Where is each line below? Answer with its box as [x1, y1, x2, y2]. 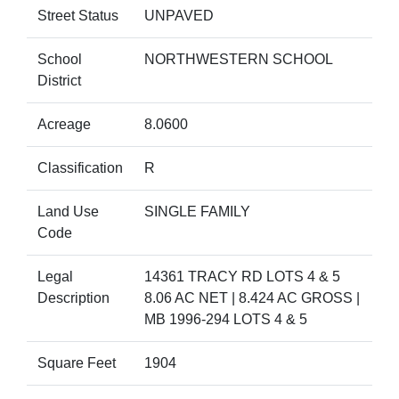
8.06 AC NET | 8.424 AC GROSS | [144, 290, 360, 305]
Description [37, 290, 110, 305]
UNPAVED [144, 8, 214, 23]
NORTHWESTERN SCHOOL [144, 52, 333, 67]
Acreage [37, 117, 91, 132]
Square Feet [37, 355, 116, 370]
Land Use [37, 204, 99, 219]
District [37, 73, 81, 88]
